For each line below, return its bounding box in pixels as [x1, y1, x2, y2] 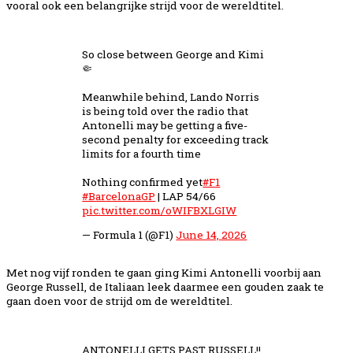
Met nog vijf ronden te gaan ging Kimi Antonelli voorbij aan [6, 266, 321, 281]
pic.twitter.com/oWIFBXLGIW [82, 203, 237, 217]
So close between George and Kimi [82, 46, 265, 61]
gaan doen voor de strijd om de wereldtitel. [6, 294, 232, 309]
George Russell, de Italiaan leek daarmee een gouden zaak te [6, 280, 324, 295]
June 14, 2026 [176, 228, 247, 243]
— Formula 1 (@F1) [82, 228, 176, 243]
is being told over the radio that [82, 103, 249, 118]
